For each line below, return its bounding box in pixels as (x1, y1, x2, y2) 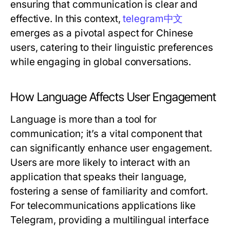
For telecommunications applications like (10, 200, 196, 212)
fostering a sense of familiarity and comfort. (10, 185, 208, 197)
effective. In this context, (10, 13, 123, 25)
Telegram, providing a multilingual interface (10, 214, 209, 226)
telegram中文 (123, 13, 183, 25)
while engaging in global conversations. (10, 56, 191, 68)
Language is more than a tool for (10, 113, 157, 125)
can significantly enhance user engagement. (10, 142, 213, 154)
